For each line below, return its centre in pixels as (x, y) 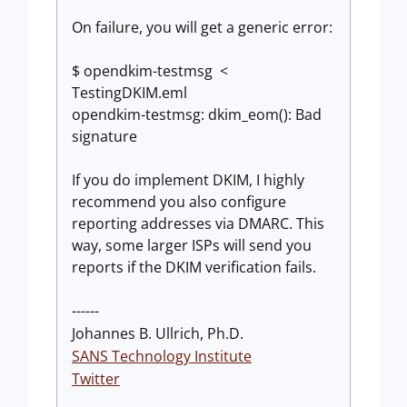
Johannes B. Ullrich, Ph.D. (158, 333)
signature (104, 136)
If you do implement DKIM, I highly (188, 180)
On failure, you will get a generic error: (202, 27)
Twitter (96, 379)
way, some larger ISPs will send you (192, 245)
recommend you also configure (179, 202)
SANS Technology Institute (162, 356)
